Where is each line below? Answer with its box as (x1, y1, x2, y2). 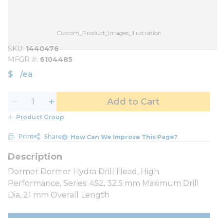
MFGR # (8, 55, 36, 64)
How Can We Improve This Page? (71, 133, 178, 141)
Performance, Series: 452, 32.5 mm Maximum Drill (8, 178, 199, 188)
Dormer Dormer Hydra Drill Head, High (8, 166, 159, 176)
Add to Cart (107, 96, 160, 107)
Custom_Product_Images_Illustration (56, 29, 162, 36)
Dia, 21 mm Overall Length (8, 190, 109, 200)
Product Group (16, 113, 64, 121)
